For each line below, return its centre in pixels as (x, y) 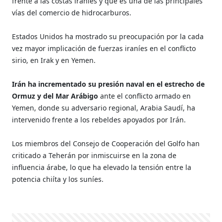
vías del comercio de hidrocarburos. (72, 12)
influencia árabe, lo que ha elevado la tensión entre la (102, 167)
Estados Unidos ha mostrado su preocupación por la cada (108, 36)
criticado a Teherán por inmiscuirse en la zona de (94, 155)
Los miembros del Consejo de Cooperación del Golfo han (106, 143)
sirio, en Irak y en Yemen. (54, 60)
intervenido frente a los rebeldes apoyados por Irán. (99, 119)
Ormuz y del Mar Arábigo (55, 96)
